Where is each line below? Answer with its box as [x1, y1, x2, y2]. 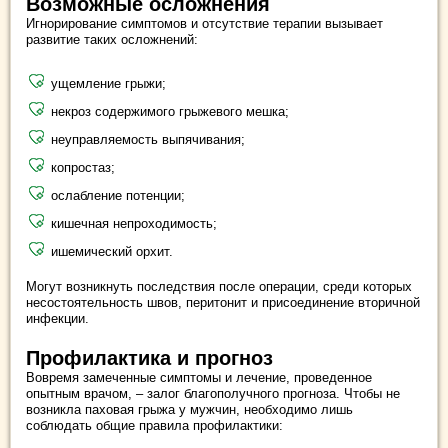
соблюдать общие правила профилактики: [26, 418, 283, 434]
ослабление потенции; [51, 188, 185, 204]
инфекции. [26, 311, 89, 327]
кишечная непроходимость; [51, 216, 217, 232]
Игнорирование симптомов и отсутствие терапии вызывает [26, 16, 383, 32]
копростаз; [51, 160, 115, 176]
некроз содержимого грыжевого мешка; [51, 104, 289, 120]
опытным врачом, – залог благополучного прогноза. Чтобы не [26, 386, 400, 402]
